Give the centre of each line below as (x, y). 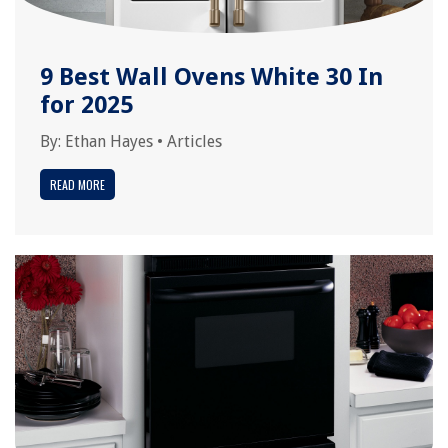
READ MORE (77, 184)
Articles (194, 141)
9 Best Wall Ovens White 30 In (211, 77)
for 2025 (86, 105)
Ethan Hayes (109, 141)
